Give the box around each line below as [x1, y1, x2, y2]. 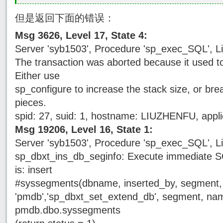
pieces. [15, 97, 46, 108]
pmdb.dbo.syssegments [15, 205, 120, 216]
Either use [15, 70, 60, 81]
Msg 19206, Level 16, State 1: [15, 124, 153, 135]
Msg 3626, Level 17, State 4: [15, 30, 147, 41]
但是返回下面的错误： [15, 12, 114, 23]
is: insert [15, 164, 52, 175]
